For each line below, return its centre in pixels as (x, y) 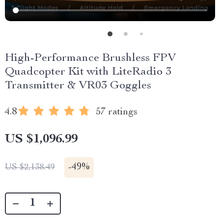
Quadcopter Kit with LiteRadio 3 (88, 72)
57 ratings (117, 112)
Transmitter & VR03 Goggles (78, 86)
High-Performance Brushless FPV (90, 58)
